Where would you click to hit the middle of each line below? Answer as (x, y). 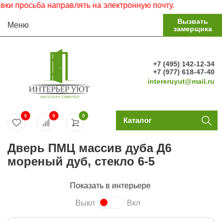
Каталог (137, 120)
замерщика (193, 29)
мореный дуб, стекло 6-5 (81, 161)
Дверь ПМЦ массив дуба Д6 (89, 148)
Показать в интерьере (111, 186)
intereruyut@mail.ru (181, 81)
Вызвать (193, 21)
